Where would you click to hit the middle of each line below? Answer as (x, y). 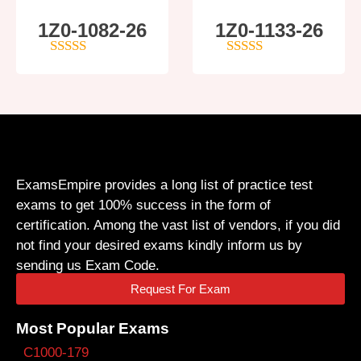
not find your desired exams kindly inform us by (159, 245)
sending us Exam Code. (88, 265)
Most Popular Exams (93, 329)
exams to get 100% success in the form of (143, 205)
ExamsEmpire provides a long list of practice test (164, 185)
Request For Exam (180, 289)
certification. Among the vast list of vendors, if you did (178, 225)
